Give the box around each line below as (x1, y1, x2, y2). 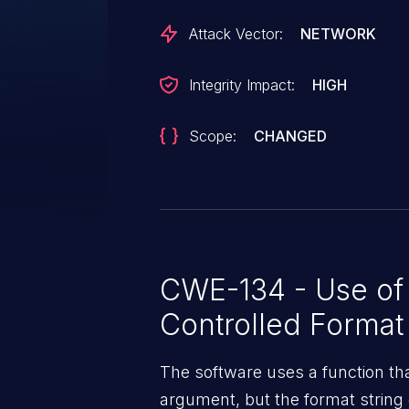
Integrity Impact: (189, 76, 295, 94)
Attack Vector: (189, 25, 283, 43)
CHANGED (254, 127, 328, 145)
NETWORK (300, 25, 377, 43)
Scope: (189, 127, 236, 145)
